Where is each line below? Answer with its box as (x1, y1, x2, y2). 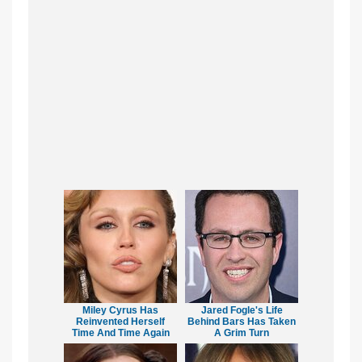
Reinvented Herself (76, 316, 165, 328)
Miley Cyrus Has (82, 305, 158, 317)
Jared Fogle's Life (200, 305, 283, 317)
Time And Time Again (71, 327, 170, 339)
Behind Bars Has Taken (187, 316, 296, 328)
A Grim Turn (214, 327, 269, 339)
